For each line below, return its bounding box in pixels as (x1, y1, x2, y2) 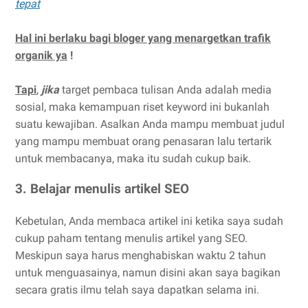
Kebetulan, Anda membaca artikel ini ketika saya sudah (15, 214, 283, 228)
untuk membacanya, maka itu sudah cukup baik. (15, 151, 251, 165)
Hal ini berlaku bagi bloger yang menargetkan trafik (15, 31, 271, 45)
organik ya (15, 48, 67, 62)
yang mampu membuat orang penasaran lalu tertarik (15, 134, 272, 148)
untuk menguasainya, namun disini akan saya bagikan (15, 266, 280, 280)
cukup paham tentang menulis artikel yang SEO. (15, 232, 247, 245)
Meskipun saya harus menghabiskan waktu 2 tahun (15, 249, 266, 263)
